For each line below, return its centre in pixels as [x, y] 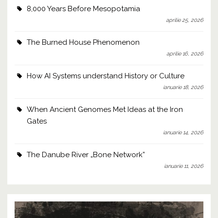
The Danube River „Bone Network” [86, 154]
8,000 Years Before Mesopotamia [83, 9]
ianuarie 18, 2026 [183, 87]
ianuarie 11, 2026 [184, 166]
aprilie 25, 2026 [185, 20]
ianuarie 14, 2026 [183, 132]
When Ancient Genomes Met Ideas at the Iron [105, 109]
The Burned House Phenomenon [83, 42]
